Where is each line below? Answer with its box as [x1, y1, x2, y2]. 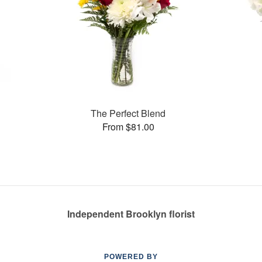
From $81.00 [102, 119, 154, 133]
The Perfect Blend [91, 106, 166, 120]
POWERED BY [104, 253, 158, 261]
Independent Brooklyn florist [67, 207, 195, 220]
